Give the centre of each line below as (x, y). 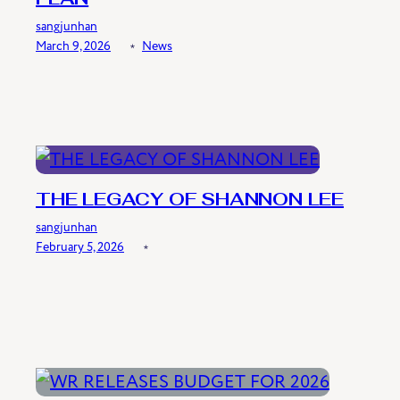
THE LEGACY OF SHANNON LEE (190, 200)
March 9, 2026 (73, 46)
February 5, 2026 (80, 247)
